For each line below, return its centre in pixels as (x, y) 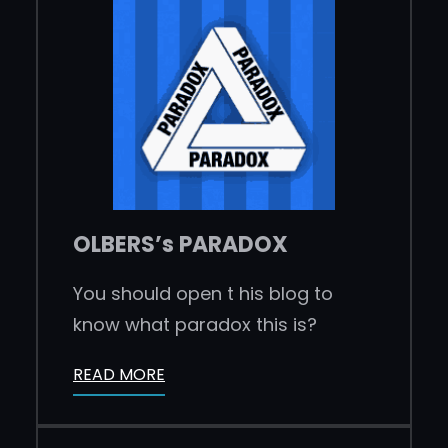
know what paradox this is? (195, 324)
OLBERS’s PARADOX (180, 244)
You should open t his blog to (203, 293)
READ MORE (119, 374)
